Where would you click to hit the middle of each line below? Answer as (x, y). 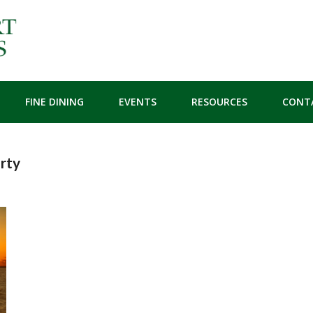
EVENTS (137, 102)
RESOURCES (219, 102)
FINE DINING (54, 102)
